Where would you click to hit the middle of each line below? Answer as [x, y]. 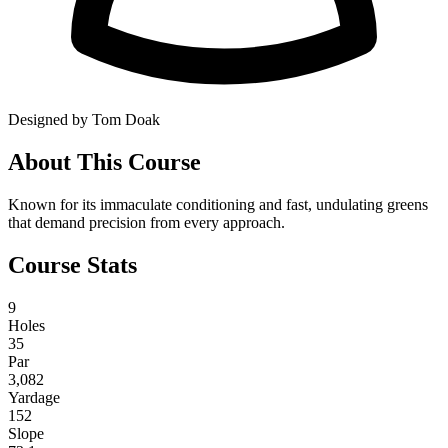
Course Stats [72, 264]
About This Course [104, 161]
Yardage [34, 397]
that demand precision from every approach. [146, 222]
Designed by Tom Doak [84, 119]
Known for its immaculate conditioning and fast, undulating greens [218, 204]
